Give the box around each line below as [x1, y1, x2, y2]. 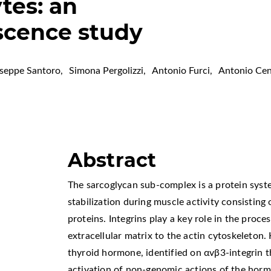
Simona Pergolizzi [69, 66, 144, 76]
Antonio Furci [152, 66, 211, 76]
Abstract [67, 148, 157, 172]
